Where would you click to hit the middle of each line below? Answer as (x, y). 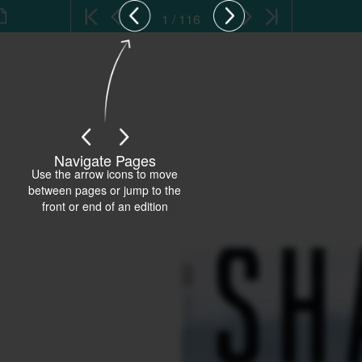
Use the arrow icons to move (105, 174)
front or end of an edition (105, 206)
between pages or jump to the (105, 190)
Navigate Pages (105, 160)
